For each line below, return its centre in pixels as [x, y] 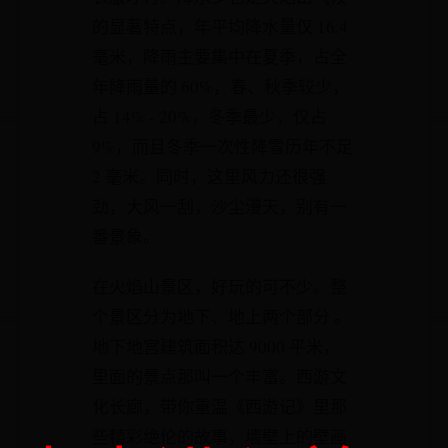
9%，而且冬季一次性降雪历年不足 [222, 146]
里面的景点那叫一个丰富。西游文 [219, 376]
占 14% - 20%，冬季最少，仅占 [209, 116]
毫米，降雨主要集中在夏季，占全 [219, 56]
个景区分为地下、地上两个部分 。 [221, 316]
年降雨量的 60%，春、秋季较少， [220, 86]
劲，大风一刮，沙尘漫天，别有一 [219, 206]
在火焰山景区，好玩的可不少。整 [219, 286]
